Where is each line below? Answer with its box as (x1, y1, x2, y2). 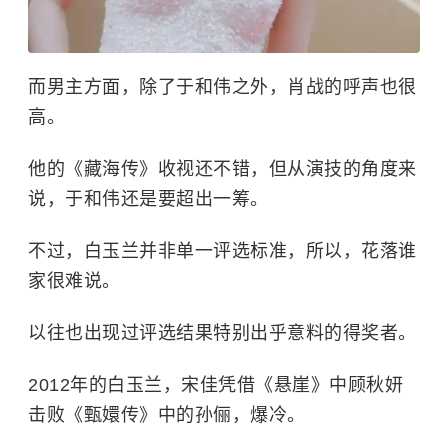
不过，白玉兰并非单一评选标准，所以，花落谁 (28, 240, 417, 261)
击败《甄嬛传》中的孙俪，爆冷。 (28, 404, 306, 425)
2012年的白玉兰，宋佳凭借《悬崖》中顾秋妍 (28, 374, 403, 395)
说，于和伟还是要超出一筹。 (28, 188, 269, 209)
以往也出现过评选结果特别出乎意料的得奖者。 (28, 322, 417, 343)
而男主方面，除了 (28, 76, 176, 97)
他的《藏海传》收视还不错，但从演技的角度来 (28, 158, 417, 179)
